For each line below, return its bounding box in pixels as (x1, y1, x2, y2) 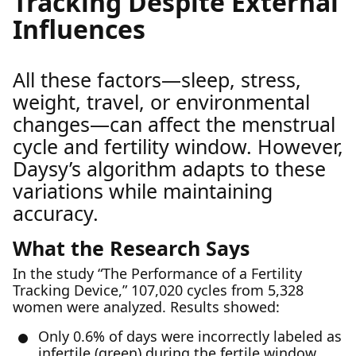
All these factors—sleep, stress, (13, 66, 301, 93)
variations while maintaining (13, 177, 273, 204)
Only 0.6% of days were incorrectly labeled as (38, 327, 342, 346)
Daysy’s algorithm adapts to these (13, 155, 326, 182)
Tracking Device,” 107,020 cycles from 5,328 (13, 281, 304, 300)
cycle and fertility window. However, (13, 133, 343, 160)
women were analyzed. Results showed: (13, 297, 280, 316)
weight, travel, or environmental (13, 88, 310, 115)
